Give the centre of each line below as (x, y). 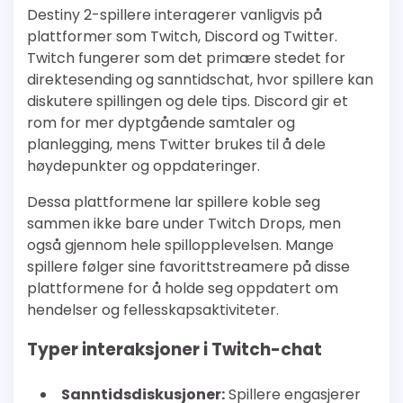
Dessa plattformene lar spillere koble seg (174, 201)
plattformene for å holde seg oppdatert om (183, 288)
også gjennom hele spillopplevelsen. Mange (180, 245)
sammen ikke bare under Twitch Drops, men (184, 223)
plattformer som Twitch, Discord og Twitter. (182, 36)
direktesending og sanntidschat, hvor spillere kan (200, 79)
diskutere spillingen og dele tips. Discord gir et (188, 101)
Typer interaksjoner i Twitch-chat (175, 350)
